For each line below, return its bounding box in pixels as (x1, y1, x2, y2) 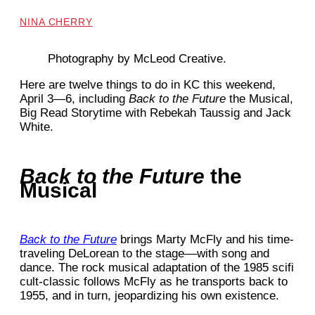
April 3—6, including (20, 92, 129, 106)
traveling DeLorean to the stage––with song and (20, 247, 269, 261)
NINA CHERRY (20, 16, 93, 28)
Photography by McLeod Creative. (48, 52, 226, 66)
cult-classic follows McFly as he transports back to (20, 275, 288, 289)
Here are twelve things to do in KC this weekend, (20, 78, 276, 92)
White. (20, 120, 53, 134)
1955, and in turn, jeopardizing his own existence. (20, 289, 283, 303)
